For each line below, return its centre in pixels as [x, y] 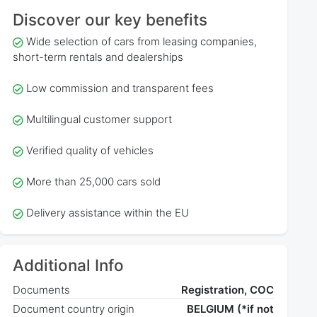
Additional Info [69, 265]
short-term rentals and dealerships [98, 57]
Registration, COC [228, 290]
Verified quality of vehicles [90, 151]
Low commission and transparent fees [120, 88]
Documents [42, 290]
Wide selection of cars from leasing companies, [141, 42]
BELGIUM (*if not [231, 309]
